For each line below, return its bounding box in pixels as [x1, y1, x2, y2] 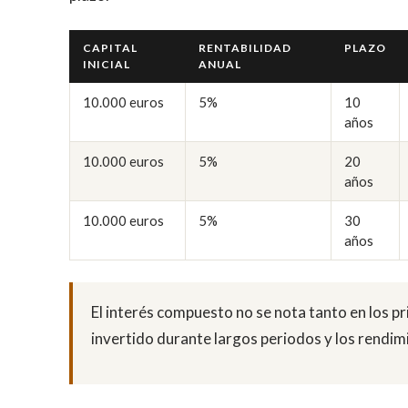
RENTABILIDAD [199, 40, 291, 55]
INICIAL [83, 56, 130, 71]
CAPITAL [83, 40, 138, 55]
